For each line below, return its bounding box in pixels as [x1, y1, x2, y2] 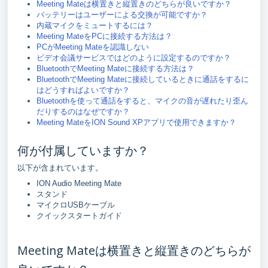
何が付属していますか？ [17, 142, 149, 159]
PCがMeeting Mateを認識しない [36, 42, 149, 51]
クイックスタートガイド [36, 211, 122, 220]
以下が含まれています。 [17, 163, 103, 172]
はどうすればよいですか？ [36, 85, 130, 95]
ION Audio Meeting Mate [36, 178, 121, 188]
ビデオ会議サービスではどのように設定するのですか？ [36, 53, 231, 62]
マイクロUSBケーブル [36, 200, 115, 209]
